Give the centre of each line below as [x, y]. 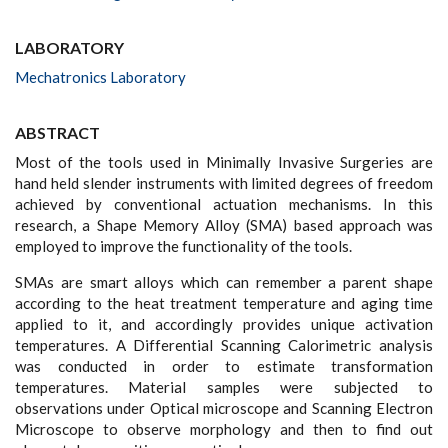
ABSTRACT [57, 132]
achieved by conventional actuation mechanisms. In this [224, 203]
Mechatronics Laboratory [100, 76]
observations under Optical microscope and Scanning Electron [224, 407]
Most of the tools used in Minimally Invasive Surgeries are [224, 161]
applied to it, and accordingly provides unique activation [224, 323]
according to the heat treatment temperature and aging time [224, 302]
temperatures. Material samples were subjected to [224, 386]
